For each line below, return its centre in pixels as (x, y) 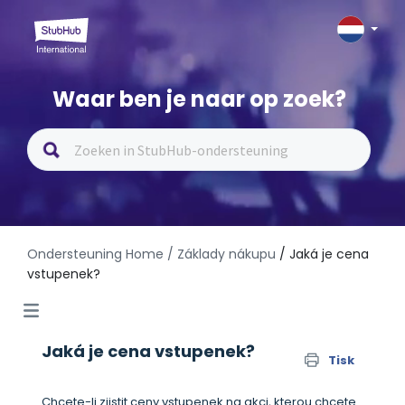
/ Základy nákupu (221, 254)
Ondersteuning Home (95, 254)
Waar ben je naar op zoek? (199, 99)
